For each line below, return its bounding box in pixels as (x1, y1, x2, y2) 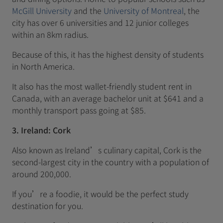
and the (72, 4, 104, 16)
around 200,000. (12, 168, 71, 180)
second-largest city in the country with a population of (12, 156, 209, 168)
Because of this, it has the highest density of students (12, 48, 204, 60)
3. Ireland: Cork (12, 124, 71, 136)
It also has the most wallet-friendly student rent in (12, 80, 192, 92)
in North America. (12, 60, 75, 72)
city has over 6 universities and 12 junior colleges (12, 16, 189, 28)
